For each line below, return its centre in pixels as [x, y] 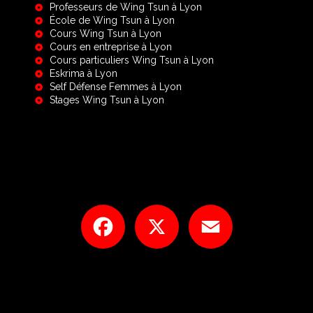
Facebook [147, 210]
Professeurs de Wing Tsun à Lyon [126, 7]
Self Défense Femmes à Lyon [116, 87]
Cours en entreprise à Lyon [111, 47]
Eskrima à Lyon [83, 73]
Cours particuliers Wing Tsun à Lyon [132, 60]
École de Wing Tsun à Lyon [112, 20]
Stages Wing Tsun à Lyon [107, 100]
